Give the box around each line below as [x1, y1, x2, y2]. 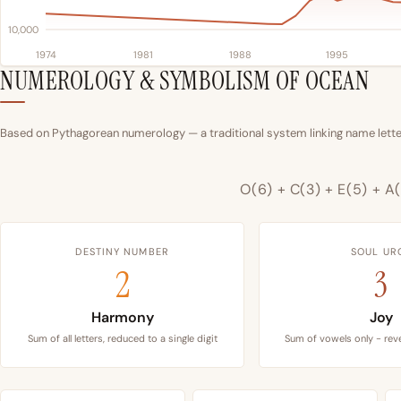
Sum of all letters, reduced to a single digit [27, 332, 218, 346]
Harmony [90, 308, 154, 328]
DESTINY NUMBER [75, 245, 169, 259]
